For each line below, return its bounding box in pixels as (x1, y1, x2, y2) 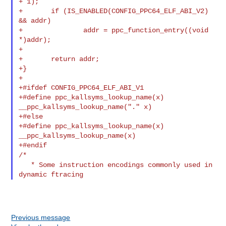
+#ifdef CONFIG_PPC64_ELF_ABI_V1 (19, 83, 144, 92)
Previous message (11, 213, 71, 221)
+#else (19, 112, 43, 121)
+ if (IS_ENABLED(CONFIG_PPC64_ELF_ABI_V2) (19, 7, 209, 15)
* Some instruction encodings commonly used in (19, 160, 31, 169)
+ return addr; (19, 54, 100, 63)
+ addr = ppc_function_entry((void (19, 26, 209, 34)
